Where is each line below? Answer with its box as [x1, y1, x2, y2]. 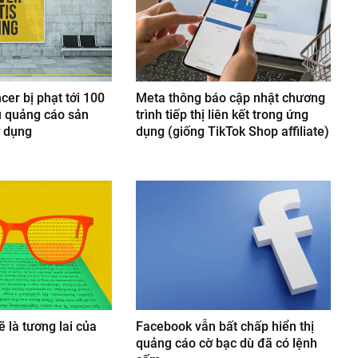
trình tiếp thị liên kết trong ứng [136, 107, 309, 123]
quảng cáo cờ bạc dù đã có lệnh [136, 336, 318, 352]
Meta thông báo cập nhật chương [136, 90, 326, 106]
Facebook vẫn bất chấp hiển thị [136, 319, 315, 335]
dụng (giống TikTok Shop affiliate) [136, 124, 330, 140]
